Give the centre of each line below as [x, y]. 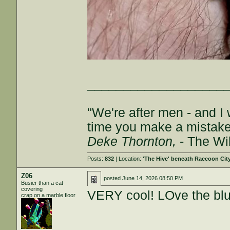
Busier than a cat [42, 183]
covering [32, 189]
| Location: [129, 159]
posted [113, 178]
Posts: [96, 159]
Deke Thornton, [132, 141]
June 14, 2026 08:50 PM [153, 178]
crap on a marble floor [49, 195]
